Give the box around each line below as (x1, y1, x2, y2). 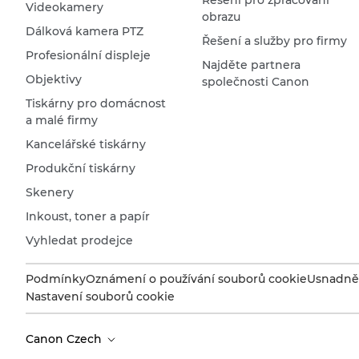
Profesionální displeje (26, 47, 151, 63)
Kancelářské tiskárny (26, 136, 146, 151)
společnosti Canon (201, 74, 309, 89)
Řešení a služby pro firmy (201, 33, 347, 48)
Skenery (26, 184, 74, 200)
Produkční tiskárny (26, 160, 135, 175)
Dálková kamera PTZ (26, 23, 143, 38)
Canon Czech (26, 332, 105, 347)
